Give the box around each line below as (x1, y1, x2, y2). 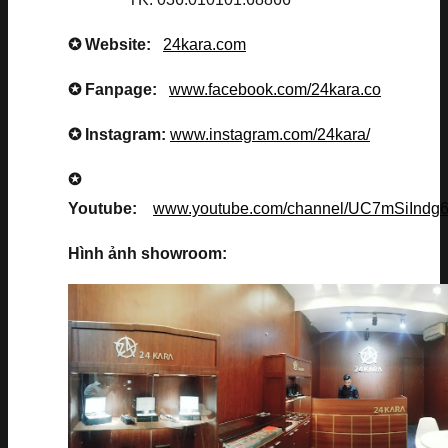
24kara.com (163, 35, 246, 53)
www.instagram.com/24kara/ (170, 125, 370, 143)
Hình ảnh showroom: (68, 244, 227, 262)
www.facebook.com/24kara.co (169, 80, 381, 98)
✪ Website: (68, 35, 163, 53)
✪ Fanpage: (68, 80, 169, 98)
